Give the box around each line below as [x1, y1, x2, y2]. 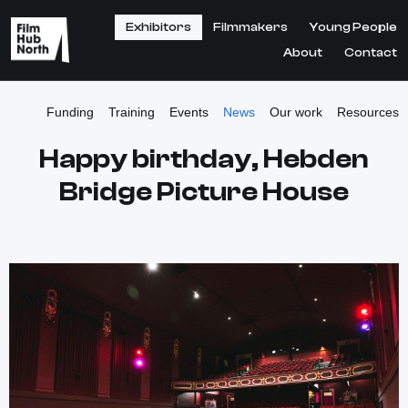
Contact [344, 46, 397, 60]
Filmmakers [213, 20, 288, 35]
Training [108, 105, 155, 119]
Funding [46, 105, 94, 119]
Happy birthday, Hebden [39, 143, 369, 175]
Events [169, 105, 209, 119]
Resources [337, 105, 399, 119]
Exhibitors [126, 20, 191, 35]
